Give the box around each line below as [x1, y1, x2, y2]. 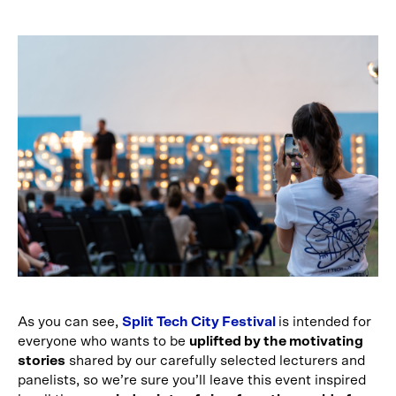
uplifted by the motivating [189, 333, 363, 348]
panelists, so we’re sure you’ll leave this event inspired [18, 372, 366, 387]
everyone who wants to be [18, 333, 189, 348]
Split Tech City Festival [122, 314, 278, 329]
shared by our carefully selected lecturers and [65, 353, 365, 368]
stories [18, 353, 65, 368]
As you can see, [18, 314, 122, 329]
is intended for [278, 314, 371, 329]
